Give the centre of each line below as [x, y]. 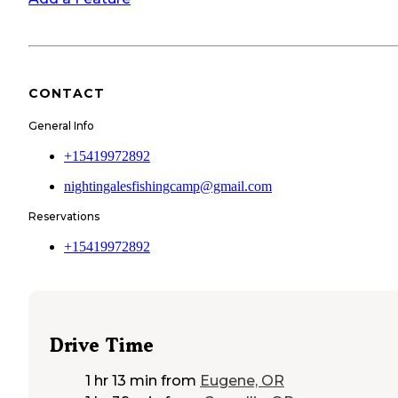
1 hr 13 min [121, 381]
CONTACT [67, 94]
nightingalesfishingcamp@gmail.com [168, 186]
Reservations [64, 216]
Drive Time [102, 346]
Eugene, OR [242, 381]
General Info [61, 125]
